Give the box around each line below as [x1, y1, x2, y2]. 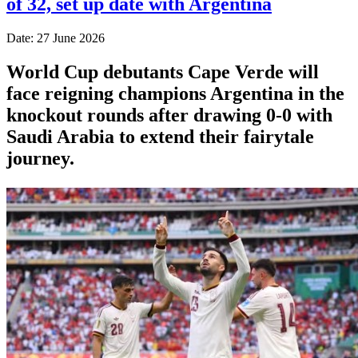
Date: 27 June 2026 [6, 30, 105, 45]
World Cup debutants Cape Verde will [6, 61, 319, 82]
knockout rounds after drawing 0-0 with [6, 104, 332, 125]
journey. [6, 147, 74, 169]
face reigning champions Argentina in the [6, 82, 344, 104]
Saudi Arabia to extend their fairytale [6, 125, 314, 147]
